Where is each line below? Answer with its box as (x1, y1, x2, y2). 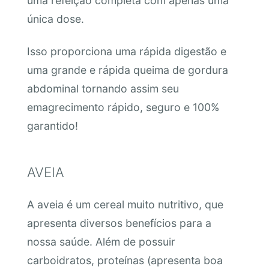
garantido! (26, 119, 78, 132)
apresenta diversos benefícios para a (26, 216, 211, 229)
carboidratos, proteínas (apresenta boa (26, 253, 223, 267)
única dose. (26, 13, 84, 26)
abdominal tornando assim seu (26, 82, 179, 95)
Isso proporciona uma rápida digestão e (26, 44, 226, 58)
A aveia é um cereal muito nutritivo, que (26, 198, 223, 211)
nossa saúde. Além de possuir (26, 235, 175, 248)
